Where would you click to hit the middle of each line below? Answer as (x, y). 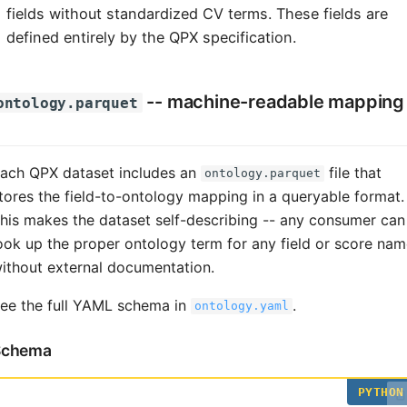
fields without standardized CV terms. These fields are (197, 13)
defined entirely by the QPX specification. (151, 37)
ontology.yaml (241, 306)
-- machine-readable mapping (273, 101)
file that (352, 172)
